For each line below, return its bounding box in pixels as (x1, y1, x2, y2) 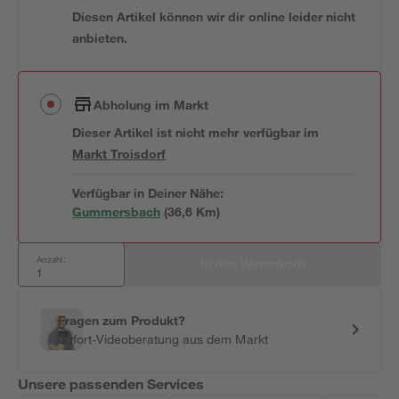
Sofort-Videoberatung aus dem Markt (58, 331, 268, 346)
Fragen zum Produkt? (58, 313, 186, 328)
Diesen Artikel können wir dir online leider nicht (72, 9, 355, 24)
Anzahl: (37, 253, 66, 265)
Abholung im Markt (94, 96, 209, 112)
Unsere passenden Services (18, 375, 205, 392)
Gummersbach (72, 204, 161, 219)
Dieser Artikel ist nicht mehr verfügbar (72, 125, 304, 140)
